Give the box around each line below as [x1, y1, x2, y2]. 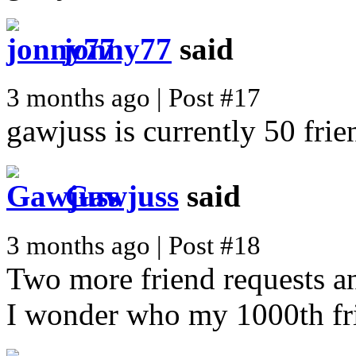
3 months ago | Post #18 [6, 230, 261, 260]
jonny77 [63, 31, 172, 66]
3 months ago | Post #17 [6, 83, 261, 113]
